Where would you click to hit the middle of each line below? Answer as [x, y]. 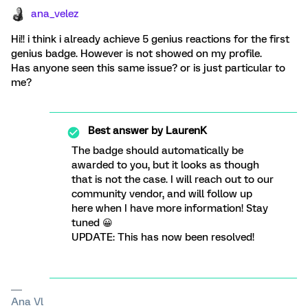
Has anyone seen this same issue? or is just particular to [148, 68]
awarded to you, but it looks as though [165, 165]
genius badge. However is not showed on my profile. [136, 54]
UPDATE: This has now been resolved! [163, 237]
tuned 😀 [92, 223]
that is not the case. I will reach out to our [173, 179]
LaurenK [185, 131]
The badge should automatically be [157, 151]
